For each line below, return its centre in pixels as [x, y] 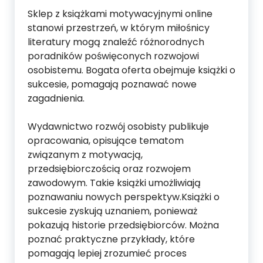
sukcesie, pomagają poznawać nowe [112, 84]
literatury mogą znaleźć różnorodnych [116, 42]
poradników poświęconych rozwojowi [113, 56]
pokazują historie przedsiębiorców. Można [123, 225]
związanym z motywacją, [85, 155]
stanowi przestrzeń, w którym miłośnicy [119, 28]
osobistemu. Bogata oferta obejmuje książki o [131, 70]
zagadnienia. [56, 98]
